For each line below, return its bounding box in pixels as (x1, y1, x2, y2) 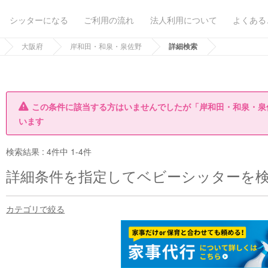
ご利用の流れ (84, 14, 134, 26)
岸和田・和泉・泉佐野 (70, 41, 142, 51)
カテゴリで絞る (6, 203, 65, 215)
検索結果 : (6, 145, 47, 157)
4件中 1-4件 (47, 145, 92, 157)
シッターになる (9, 14, 68, 26)
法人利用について (150, 14, 217, 26)
